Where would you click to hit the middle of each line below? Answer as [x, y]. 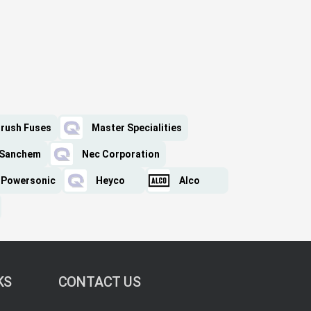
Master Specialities [137, 128]
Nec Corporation [121, 154]
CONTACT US [99, 282]
